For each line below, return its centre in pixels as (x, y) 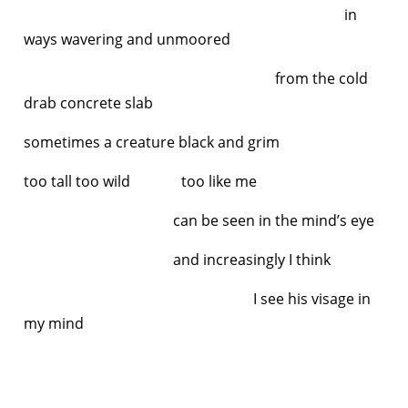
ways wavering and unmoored (127, 39)
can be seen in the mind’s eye (199, 220)
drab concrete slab (90, 102)
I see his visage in (197, 298)
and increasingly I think (177, 259)
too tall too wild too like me (140, 181)
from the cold (196, 78)
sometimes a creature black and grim (153, 142)
